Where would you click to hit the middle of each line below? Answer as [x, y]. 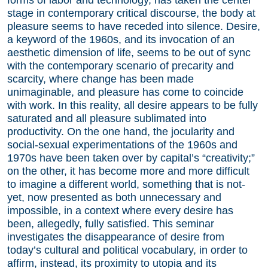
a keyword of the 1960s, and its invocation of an [121, 39]
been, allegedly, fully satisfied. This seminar [111, 223]
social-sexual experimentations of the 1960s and [122, 144]
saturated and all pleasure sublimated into [107, 118]
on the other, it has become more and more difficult [128, 171]
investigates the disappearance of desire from [116, 237]
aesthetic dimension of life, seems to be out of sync [129, 52]
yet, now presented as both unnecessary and [114, 197]
